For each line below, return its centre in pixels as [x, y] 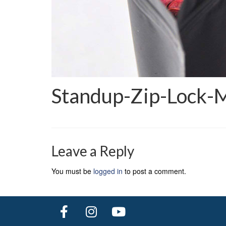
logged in [108, 171]
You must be [72, 171]
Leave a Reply [93, 151]
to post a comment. [154, 171]
